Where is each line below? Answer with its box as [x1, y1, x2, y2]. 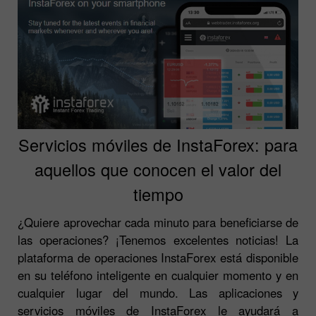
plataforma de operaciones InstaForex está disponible [18, 248, 298, 266]
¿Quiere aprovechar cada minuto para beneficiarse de [18, 213, 298, 231]
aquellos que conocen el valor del [35, 157, 281, 181]
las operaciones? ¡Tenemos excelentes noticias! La [18, 231, 298, 248]
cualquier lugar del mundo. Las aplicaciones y [18, 284, 298, 301]
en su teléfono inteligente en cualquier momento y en [18, 266, 298, 284]
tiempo [133, 181, 183, 206]
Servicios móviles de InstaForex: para [18, 132, 298, 157]
